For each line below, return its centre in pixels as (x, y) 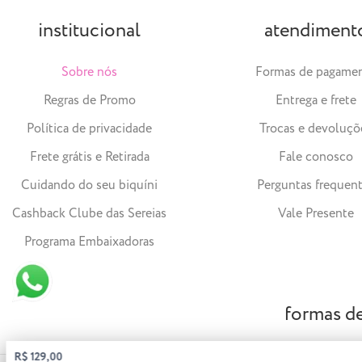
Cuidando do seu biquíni (89, 185)
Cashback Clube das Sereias (89, 213)
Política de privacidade (89, 128)
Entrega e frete (316, 100)
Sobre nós (89, 72)
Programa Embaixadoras (89, 242)
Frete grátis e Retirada (89, 157)
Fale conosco (316, 157)
